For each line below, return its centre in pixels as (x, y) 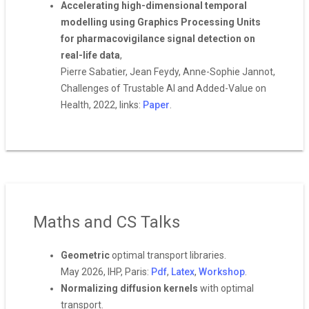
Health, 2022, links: (102, 105)
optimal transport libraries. (168, 255)
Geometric (85, 255)
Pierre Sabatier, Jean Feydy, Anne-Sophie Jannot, (168, 72)
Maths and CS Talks (107, 222)
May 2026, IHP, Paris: (106, 272)
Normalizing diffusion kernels (129, 288)
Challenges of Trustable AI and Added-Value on (163, 88)
